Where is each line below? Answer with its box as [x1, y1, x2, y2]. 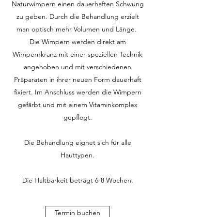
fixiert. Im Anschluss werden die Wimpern [14, 88, 141, 96]
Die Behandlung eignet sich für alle [24, 138, 131, 147]
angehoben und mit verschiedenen [24, 62, 131, 71]
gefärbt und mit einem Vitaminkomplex [17, 100, 138, 109]
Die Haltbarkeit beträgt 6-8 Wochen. [22, 176, 133, 185]
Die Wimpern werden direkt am [29, 37, 126, 46]
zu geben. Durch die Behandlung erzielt [16, 12, 139, 21]
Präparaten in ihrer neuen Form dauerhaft [14, 75, 141, 84]
